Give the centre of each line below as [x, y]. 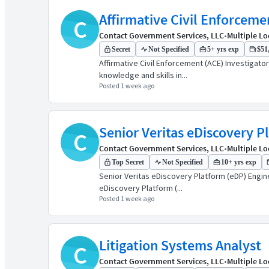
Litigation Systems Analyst [180, 245]
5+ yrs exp [223, 49]
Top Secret [128, 162]
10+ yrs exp [239, 162]
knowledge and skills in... [143, 75]
